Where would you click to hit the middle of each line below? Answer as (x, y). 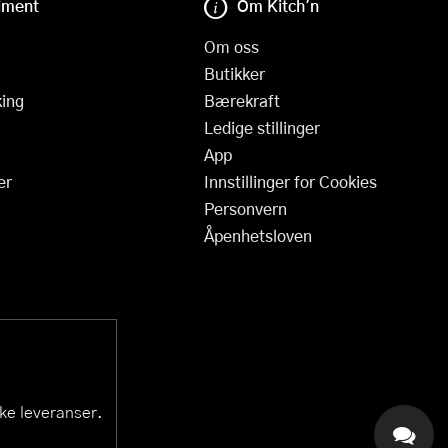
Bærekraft (242, 100)
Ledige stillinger (262, 127)
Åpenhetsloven (258, 235)
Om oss (232, 46)
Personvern (246, 208)
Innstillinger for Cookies (291, 181)
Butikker (235, 73)
